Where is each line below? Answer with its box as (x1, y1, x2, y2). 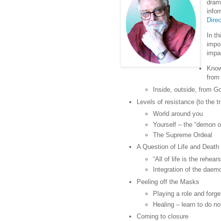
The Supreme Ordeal (153, 131, 212, 139)
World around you (153, 110, 203, 118)
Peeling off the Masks (137, 178, 199, 185)
